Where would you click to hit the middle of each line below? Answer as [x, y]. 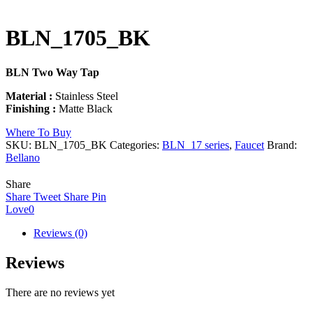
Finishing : [31, 108]
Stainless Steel [85, 96]
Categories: [136, 145]
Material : [29, 96]
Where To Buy [38, 132]
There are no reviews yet [60, 292]
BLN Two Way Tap [52, 72]
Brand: [282, 145]
